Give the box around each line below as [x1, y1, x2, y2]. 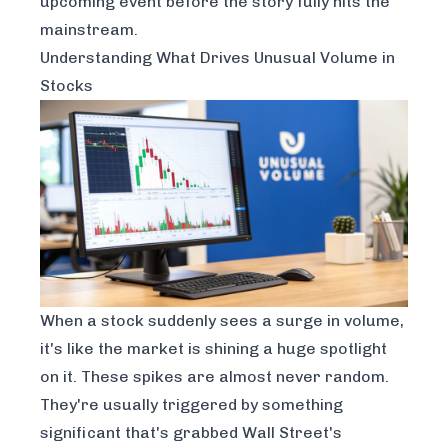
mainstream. [40, 20, 138, 39]
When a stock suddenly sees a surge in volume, [40, 311, 404, 331]
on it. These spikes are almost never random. [40, 367, 389, 387]
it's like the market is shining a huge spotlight [40, 339, 387, 359]
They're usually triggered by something [40, 395, 343, 415]
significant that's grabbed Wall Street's [40, 423, 342, 443]
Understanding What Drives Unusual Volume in [40, 48, 395, 67]
